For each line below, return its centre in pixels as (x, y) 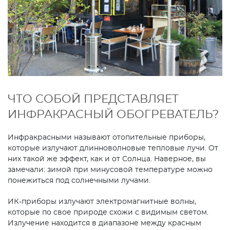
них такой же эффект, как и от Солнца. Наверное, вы (107, 159)
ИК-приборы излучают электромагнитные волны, (102, 202)
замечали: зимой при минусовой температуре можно (110, 170)
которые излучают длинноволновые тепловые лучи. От (113, 149)
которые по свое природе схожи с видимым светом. (108, 213)
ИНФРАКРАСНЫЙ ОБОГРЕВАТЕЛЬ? (113, 115)
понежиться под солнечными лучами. (80, 181)
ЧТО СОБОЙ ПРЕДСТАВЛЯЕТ (93, 99)
